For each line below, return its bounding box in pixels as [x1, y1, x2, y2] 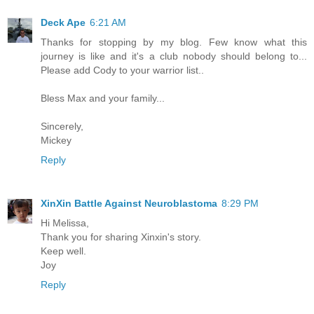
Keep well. [41, 245, 86, 257]
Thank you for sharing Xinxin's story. [41, 231, 201, 243]
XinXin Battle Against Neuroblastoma [41, 198, 217, 210]
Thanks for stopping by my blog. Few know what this [41, 36, 307, 48]
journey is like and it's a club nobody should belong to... [41, 50, 307, 62]
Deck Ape [41, 17, 86, 29]
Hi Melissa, [41, 217, 89, 229]
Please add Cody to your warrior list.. [41, 64, 204, 76]
